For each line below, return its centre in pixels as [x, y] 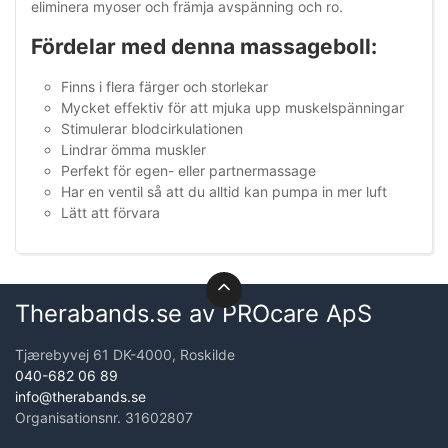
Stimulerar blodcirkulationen [152, 129]
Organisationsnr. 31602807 [104, 418]
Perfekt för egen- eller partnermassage [188, 171]
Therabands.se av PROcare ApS [193, 314]
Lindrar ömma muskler [133, 150]
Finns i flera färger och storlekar [164, 87]
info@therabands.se [80, 397]
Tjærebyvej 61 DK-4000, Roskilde [125, 355]
